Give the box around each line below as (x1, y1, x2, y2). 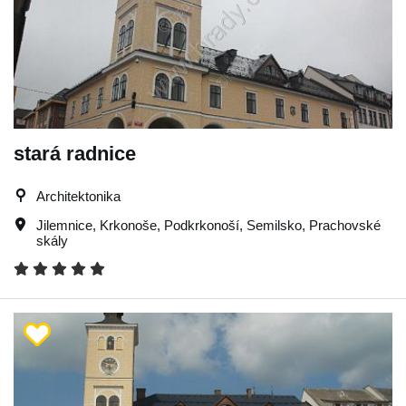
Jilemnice (36, 217, 92, 233)
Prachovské (309, 217, 381, 233)
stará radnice (14, 142, 136, 165)
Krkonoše (100, 217, 157, 233)
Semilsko (246, 217, 302, 233)
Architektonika (36, 188, 121, 204)
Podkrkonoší (164, 217, 239, 233)
